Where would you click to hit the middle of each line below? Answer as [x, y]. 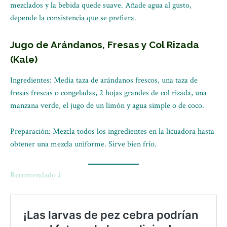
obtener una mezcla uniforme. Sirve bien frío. [83, 144]
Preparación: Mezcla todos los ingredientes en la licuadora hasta [112, 131]
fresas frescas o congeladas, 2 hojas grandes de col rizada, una [108, 93]
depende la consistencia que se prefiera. [73, 18]
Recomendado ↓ [35, 175]
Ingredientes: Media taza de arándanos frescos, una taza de [104, 80]
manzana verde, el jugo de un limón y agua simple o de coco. [107, 106]
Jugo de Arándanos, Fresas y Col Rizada [105, 45]
